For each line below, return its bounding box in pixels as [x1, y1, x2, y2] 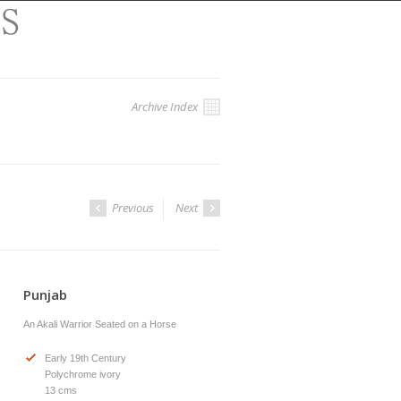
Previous [109, 200, 154, 216]
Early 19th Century [45, 353, 126, 363]
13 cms [45, 385, 77, 396]
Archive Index [132, 98, 200, 115]
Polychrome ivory [45, 369, 121, 380]
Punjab [23, 286, 67, 303]
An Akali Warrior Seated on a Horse [23, 319, 176, 329]
